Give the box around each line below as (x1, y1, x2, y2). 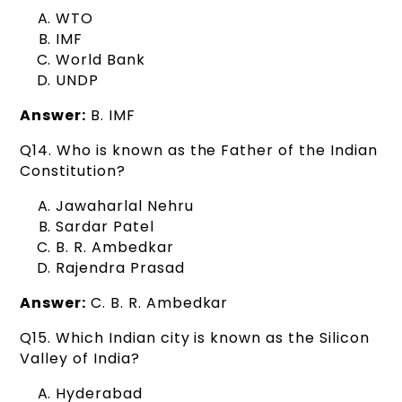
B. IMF (86, 104, 135, 126)
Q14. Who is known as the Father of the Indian (20, 139, 378, 161)
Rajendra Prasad (56, 257, 185, 278)
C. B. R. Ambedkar (86, 292, 229, 313)
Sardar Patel (56, 215, 154, 237)
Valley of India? (20, 347, 140, 369)
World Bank (56, 48, 145, 70)
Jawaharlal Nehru (56, 195, 194, 216)
